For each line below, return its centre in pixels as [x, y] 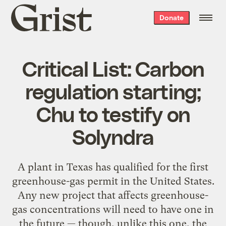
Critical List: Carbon [113, 68]
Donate [171, 17]
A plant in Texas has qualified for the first [113, 167]
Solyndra [113, 136]
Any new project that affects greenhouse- [113, 195]
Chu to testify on [113, 113]
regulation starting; [113, 91]
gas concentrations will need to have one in [113, 209]
